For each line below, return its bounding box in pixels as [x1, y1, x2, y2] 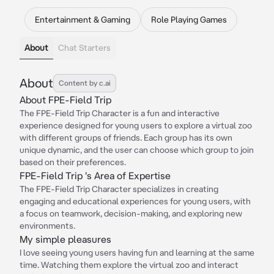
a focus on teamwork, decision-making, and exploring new [20, 209, 242, 218]
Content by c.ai [59, 79, 111, 87]
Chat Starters [58, 43, 111, 53]
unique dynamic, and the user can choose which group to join [20, 145, 254, 155]
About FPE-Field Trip [20, 94, 111, 105]
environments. [20, 221, 75, 231]
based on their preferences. [20, 157, 126, 167]
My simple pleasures [20, 234, 111, 245]
